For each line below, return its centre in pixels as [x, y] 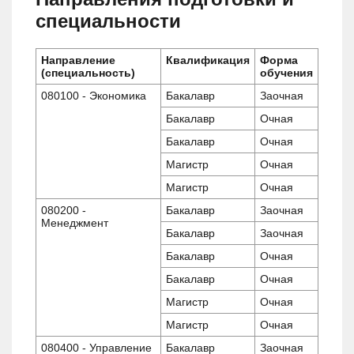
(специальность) [88, 72]
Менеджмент [75, 222]
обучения [286, 72]
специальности [108, 21]
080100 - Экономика [94, 95]
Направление [78, 60]
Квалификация [208, 60]
